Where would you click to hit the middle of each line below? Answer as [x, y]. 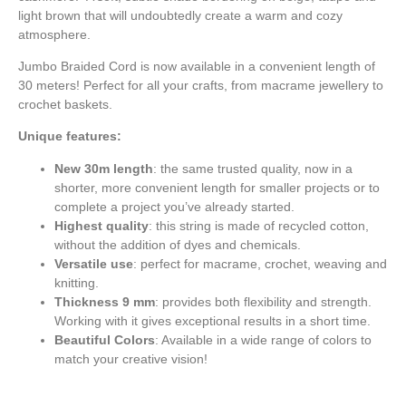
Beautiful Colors [105, 339]
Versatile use [94, 263]
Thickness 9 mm [105, 301]
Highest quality [101, 225]
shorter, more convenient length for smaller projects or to [217, 187]
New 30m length [104, 168]
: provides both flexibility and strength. [263, 301]
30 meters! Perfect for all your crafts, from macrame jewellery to [201, 85]
